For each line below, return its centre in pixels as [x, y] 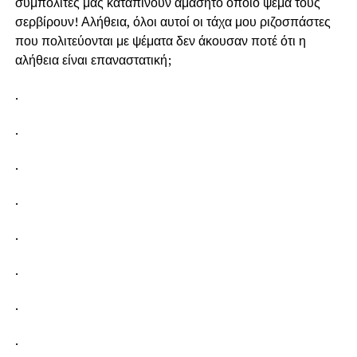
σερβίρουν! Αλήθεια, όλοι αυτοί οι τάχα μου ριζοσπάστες [173, 21]
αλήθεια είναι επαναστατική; [93, 59]
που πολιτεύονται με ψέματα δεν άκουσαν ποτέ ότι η [160, 40]
